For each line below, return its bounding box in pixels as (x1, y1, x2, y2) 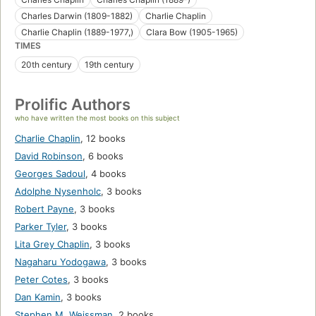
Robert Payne (15, 203, 74, 215)
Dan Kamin (15, 291, 61, 303)
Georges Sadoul (15, 168, 85, 180)
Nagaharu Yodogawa (15, 256, 106, 268)
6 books (88, 150, 123, 162)
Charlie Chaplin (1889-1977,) (21, 27, 133, 38)
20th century (21, 59, 72, 71)
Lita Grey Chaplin (15, 238, 90, 250)
